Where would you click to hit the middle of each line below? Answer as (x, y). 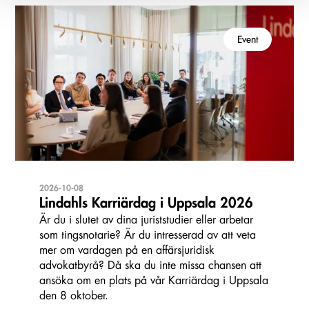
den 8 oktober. (74, 296)
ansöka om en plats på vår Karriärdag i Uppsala (154, 280)
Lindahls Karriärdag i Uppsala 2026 (146, 203)
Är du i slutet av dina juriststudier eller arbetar (146, 220)
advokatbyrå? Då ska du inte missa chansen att (150, 265)
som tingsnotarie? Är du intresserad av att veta (148, 235)
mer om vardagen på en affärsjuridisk (127, 250)
